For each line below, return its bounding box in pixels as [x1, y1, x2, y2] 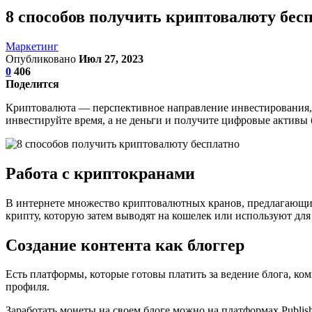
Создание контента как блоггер [6, 235, 244, 254]
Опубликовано [6, 52, 79, 65]
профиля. [6, 281, 49, 293]
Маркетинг [6, 40, 58, 52]
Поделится [6, 77, 59, 90]
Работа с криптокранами [6, 164, 195, 182]
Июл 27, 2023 [79, 52, 143, 65]
